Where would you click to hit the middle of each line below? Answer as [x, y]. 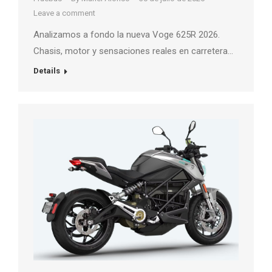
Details [47, 70]
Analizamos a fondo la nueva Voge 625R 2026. [127, 34]
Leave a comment [64, 13]
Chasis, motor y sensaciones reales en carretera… [133, 51]
